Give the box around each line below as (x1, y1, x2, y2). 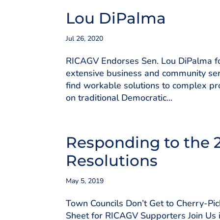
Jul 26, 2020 (66, 34, 104, 43)
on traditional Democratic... (66, 92, 173, 104)
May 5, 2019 (66, 176, 104, 186)
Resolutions (66, 151, 158, 170)
